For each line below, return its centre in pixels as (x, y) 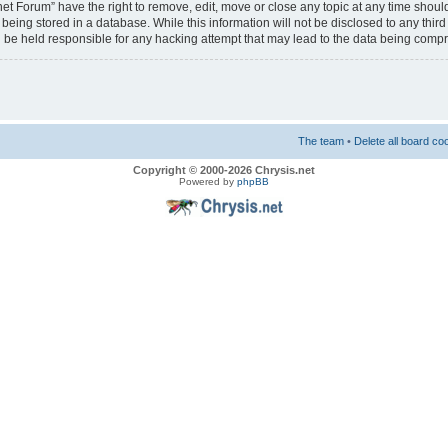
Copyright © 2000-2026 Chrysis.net (224, 170)
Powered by (208, 182)
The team (321, 141)
